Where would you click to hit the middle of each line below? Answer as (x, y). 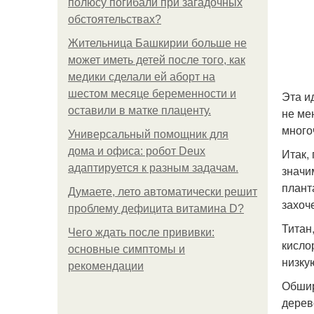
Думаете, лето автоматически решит (163, 192)
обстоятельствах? (115, 19)
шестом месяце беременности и (152, 94)
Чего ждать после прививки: (141, 232)
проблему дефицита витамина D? (156, 209)
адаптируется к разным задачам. (153, 168)
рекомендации (106, 266)
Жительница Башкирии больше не (157, 43)
